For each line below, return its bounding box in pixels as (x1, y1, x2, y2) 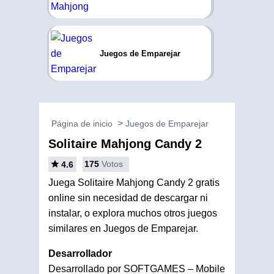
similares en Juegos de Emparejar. (48, 223, 198, 234)
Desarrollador (48, 248, 112, 259)
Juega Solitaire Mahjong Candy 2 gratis (48, 177, 220, 188)
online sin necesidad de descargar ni (48, 193, 208, 203)
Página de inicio (51, 119, 113, 128)
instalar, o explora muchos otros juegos (48, 208, 217, 218)
